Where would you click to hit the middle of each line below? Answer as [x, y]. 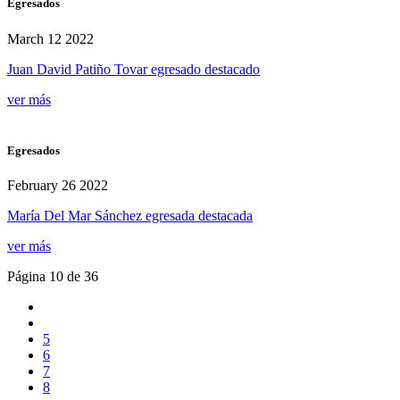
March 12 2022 [50, 38]
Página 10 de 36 [53, 276]
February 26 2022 [58, 185]
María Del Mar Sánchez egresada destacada [130, 215]
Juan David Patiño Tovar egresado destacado [133, 69]
